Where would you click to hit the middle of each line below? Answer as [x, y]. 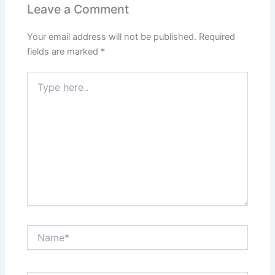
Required [217, 37]
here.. [38, 90]
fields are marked [64, 51]
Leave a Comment [78, 10]
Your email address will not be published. [112, 37]
